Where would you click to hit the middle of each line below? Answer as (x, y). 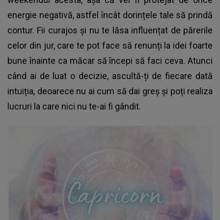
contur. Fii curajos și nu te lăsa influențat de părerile (110, 30)
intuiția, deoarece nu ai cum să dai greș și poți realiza (110, 91)
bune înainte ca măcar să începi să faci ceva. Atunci (110, 61)
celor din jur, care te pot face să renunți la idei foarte (110, 46)
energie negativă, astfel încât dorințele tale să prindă (110, 15)
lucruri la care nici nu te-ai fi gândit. (74, 107)
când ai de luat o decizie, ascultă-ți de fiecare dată (110, 76)
